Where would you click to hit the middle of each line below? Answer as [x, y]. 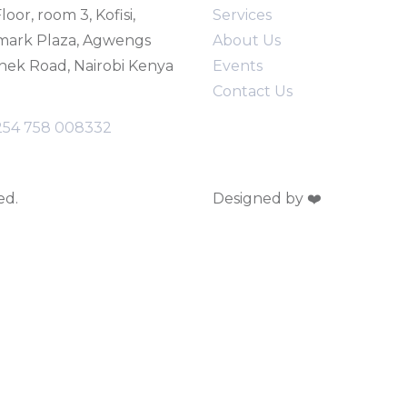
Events [238, 66]
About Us [247, 40]
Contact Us [253, 91]
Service [239, 15]
